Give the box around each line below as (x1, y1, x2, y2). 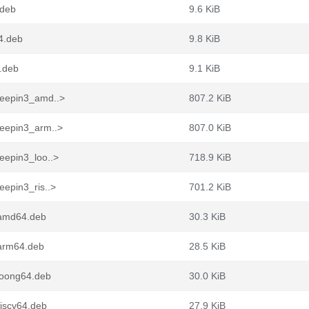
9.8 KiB (189, 33, 220, 44)
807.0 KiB (189, 122, 231, 133)
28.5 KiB (189, 241, 226, 252)
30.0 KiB (189, 270, 226, 281)
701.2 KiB (189, 181, 231, 192)
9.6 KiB (189, 3, 220, 14)
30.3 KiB (189, 211, 226, 222)
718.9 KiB (189, 152, 231, 163)
